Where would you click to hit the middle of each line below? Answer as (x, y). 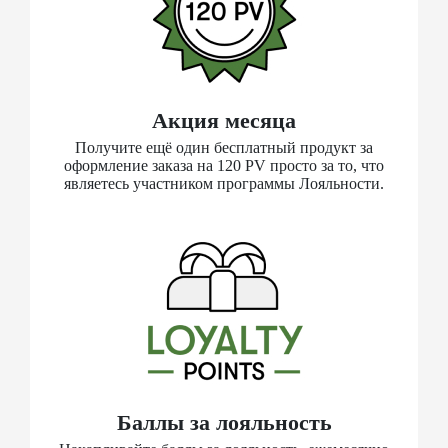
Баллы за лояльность (224, 422)
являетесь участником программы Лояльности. (224, 183)
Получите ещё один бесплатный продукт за (224, 147)
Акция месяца (224, 120)
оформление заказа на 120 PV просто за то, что (224, 165)
